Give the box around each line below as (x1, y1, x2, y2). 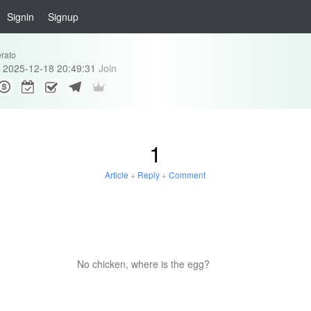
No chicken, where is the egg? (77, 257, 210, 271)
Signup (48, 10, 78, 24)
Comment (169, 169, 206, 180)
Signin (7, 10, 34, 24)
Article (105, 169, 129, 180)
